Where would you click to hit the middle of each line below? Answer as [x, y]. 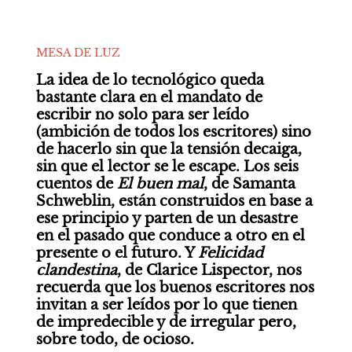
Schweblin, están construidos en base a [174, 201]
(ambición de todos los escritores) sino [173, 132]
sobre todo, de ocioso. [115, 339]
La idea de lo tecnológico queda [150, 80]
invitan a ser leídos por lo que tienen [166, 305]
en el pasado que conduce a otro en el [170, 236]
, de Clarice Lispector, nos [209, 270]
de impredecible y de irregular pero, [166, 322]
